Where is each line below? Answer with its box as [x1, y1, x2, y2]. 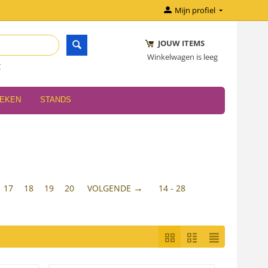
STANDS [40, 95, 71, 104]
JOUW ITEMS [147, 38, 205, 48]
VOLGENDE [87, 182, 132, 194]
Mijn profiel [174, 5, 215, 16]
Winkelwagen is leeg [147, 51, 218, 62]
